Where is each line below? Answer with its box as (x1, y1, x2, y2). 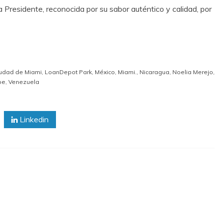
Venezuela (8, 78, 39, 86)
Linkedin (18, 114, 49, 125)
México (95, 68, 115, 76)
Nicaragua (139, 68, 169, 76)
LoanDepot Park (45, 68, 92, 76)
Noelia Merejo (172, 68, 213, 76)
